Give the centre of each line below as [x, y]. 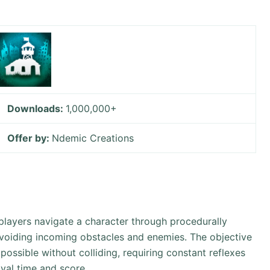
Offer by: [30, 138]
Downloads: [37, 108]
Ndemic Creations [93, 138]
